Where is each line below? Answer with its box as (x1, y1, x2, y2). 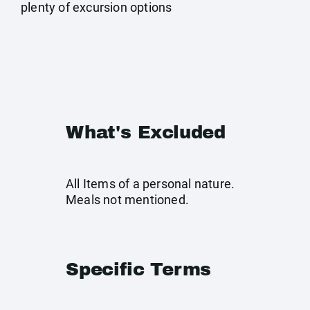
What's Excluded (66, 122, 226, 142)
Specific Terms (66, 259, 212, 279)
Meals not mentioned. (66, 192, 189, 207)
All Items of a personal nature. (66, 176, 235, 191)
